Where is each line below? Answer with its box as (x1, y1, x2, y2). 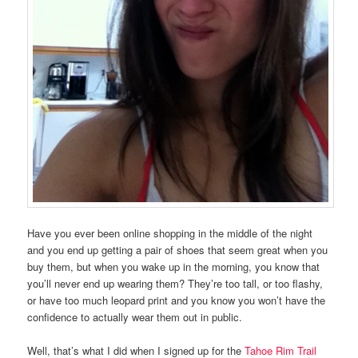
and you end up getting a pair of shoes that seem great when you (27, 241, 328, 257)
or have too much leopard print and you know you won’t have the (27, 292, 326, 308)
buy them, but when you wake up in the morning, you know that (27, 258, 320, 274)
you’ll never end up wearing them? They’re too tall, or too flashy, (27, 275, 324, 291)
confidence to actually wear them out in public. (27, 308, 243, 324)
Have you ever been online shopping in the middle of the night (27, 225, 313, 241)
